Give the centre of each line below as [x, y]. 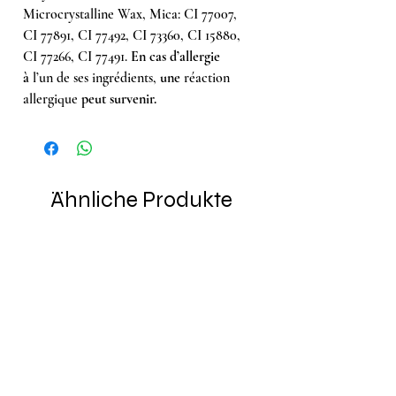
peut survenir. [119, 99]
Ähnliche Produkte [141, 199]
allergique [52, 99]
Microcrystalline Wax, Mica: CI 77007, [130, 14]
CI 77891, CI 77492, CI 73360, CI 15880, [132, 35]
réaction [207, 77]
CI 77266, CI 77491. [77, 56]
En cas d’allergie [175, 56]
